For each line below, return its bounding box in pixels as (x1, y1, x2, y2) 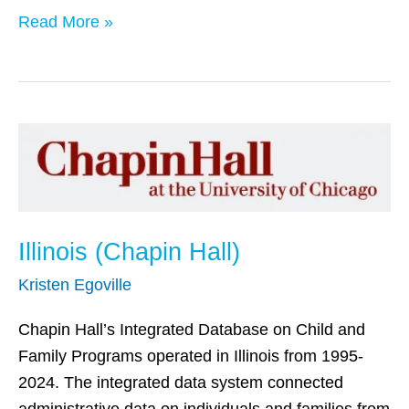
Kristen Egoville (18, 276, 131, 295)
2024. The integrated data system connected (18, 372, 343, 392)
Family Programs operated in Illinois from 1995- (18, 346, 363, 365)
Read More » (18, 12, 113, 31)
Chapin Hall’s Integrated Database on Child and (18, 320, 365, 339)
